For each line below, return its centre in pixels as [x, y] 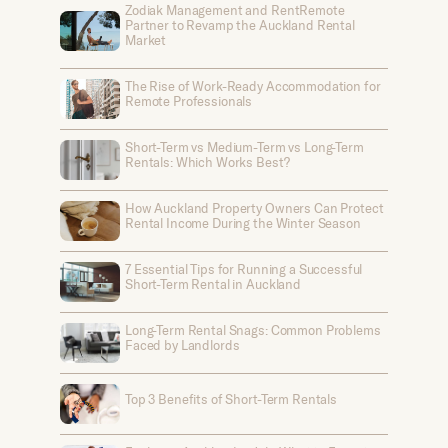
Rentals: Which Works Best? [207, 162]
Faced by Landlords [182, 345]
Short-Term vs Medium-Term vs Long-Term [244, 147]
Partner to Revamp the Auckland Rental [240, 25]
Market [146, 40]
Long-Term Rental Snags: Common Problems [253, 330]
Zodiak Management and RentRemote [235, 10]
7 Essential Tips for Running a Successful [244, 269]
